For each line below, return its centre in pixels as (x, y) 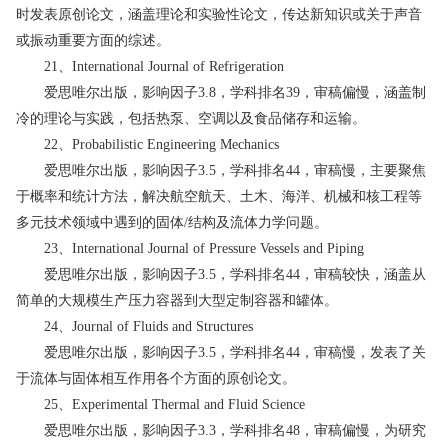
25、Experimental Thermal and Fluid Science (160, 404)
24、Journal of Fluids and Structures (134, 326)
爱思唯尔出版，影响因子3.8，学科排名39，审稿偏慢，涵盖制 (221, 92)
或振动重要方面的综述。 (93, 40)
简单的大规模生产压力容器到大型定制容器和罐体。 (177, 300)
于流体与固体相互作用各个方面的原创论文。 (156, 378)
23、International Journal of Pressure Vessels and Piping (190, 248)
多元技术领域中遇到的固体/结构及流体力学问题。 (172, 222)
